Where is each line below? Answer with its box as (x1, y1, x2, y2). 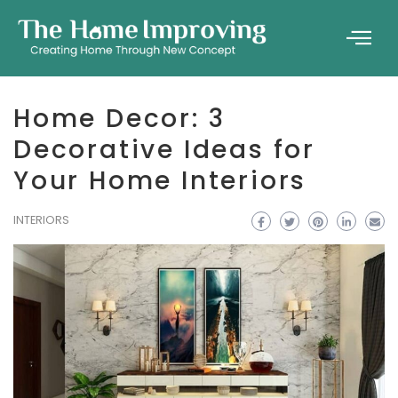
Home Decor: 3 (13, 101, 226, 136)
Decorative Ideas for (13, 132, 315, 167)
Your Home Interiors (13, 163, 307, 198)
